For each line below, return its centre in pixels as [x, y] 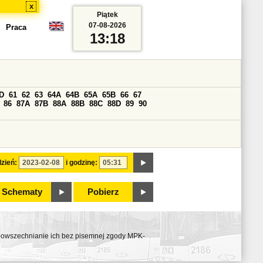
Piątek [107, 15]
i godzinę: [82, 163]
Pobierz [103, 192]
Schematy [22, 192]
